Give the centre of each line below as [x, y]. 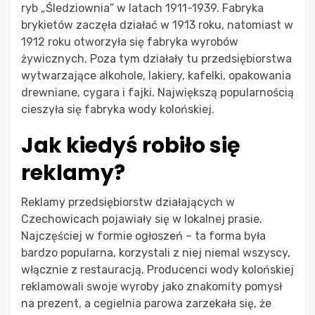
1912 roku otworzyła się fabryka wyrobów [130, 41]
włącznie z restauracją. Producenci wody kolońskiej [157, 269]
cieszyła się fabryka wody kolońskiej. [118, 109]
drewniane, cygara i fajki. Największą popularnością [157, 92]
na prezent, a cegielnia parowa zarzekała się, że [146, 303]
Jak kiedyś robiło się [130, 145]
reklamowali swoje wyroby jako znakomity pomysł [152, 286]
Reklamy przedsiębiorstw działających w [128, 202]
